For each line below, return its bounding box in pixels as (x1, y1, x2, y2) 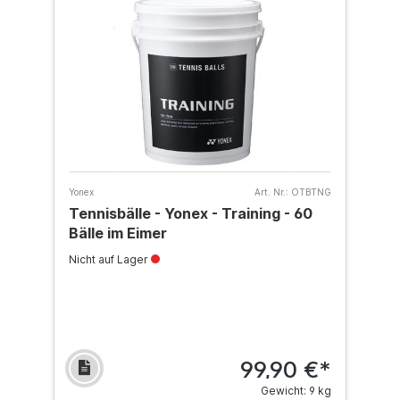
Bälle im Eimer (69, 224, 167, 242)
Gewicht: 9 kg (261, 384, 331, 397)
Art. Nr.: (254, 187, 288, 197)
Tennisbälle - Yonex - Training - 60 (69, 204, 312, 222)
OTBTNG (291, 187, 331, 197)
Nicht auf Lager (69, 253, 151, 266)
